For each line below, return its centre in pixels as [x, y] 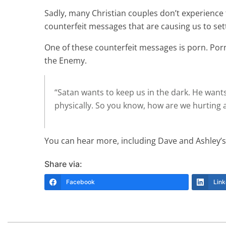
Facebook [80, 182]
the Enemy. [66, 61]
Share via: [63, 164]
